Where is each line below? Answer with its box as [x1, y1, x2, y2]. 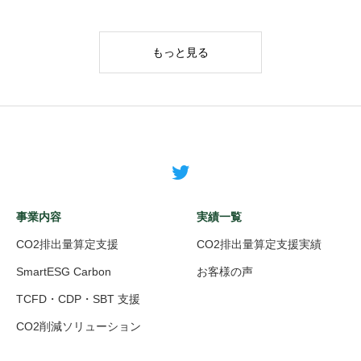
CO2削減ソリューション [16, 320, 141, 333]
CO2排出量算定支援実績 [197, 238, 322, 251]
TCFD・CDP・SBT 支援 [16, 293, 140, 305]
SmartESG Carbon [16, 265, 111, 278]
